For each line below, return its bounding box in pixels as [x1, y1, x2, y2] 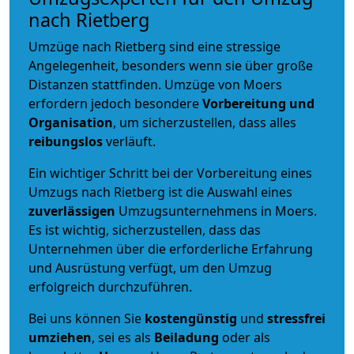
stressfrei [267, 309, 326, 327]
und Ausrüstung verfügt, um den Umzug [28, 258, 272, 277]
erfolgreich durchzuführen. [28, 277, 192, 296]
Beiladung [154, 328, 219, 346]
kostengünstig [145, 309, 237, 327]
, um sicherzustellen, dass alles [113, 113, 296, 131]
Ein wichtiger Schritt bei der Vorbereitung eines [28, 164, 312, 182]
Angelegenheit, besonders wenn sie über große [28, 56, 313, 74]
